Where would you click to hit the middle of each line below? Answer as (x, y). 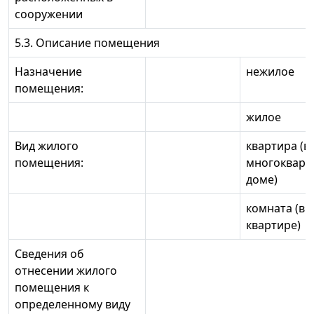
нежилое (270, 72)
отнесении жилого (66, 271)
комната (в (275, 209)
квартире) (273, 225)
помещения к (52, 288)
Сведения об (49, 254)
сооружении (49, 14)
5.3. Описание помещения (87, 43)
